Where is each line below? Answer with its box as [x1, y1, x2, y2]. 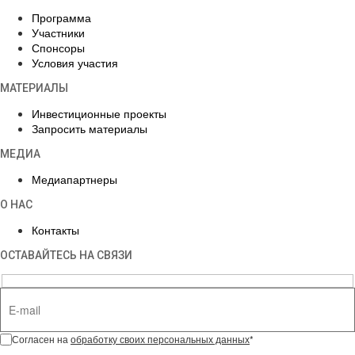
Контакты [32, 221, 79, 238]
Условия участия [32, 54, 118, 71]
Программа [32, 9, 91, 25]
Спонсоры [32, 39, 85, 55]
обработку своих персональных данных [71, 332, 250, 346]
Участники [32, 24, 85, 40]
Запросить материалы [32, 120, 147, 136]
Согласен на [12, 332, 71, 346]
